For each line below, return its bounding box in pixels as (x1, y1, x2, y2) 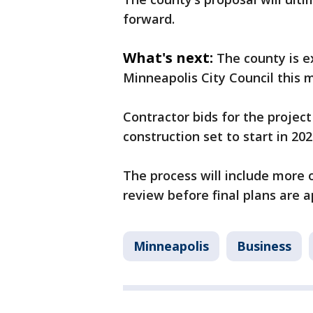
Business (237, 238, 291, 254)
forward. (123, 10, 175, 27)
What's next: (123, 48, 213, 67)
